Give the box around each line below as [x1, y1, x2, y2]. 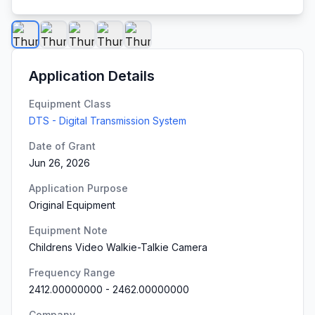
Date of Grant [29, 140, 96, 152]
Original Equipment [29, 199, 115, 211]
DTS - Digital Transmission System [29, 115, 186, 127]
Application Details [29, 67, 155, 84]
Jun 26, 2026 [29, 157, 90, 169]
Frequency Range [29, 266, 115, 278]
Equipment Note [29, 224, 108, 236]
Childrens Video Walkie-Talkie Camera [29, 241, 207, 253]
